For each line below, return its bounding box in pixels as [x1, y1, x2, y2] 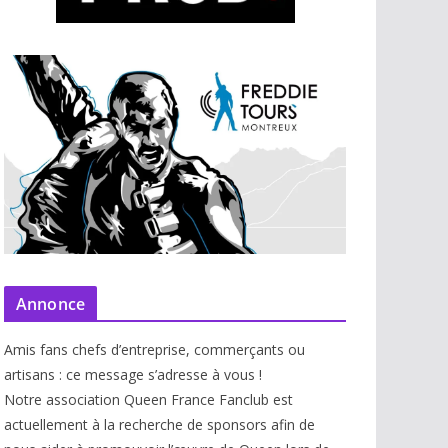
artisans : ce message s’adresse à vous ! [4, 365, 262, 385]
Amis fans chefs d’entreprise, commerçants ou [4, 340, 305, 360]
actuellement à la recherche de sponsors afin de [4, 415, 315, 435]
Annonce [16, 293, 86, 316]
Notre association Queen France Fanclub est [4, 390, 293, 410]
